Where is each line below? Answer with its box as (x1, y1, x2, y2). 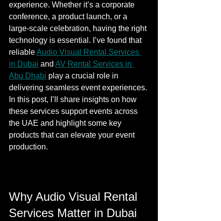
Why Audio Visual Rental (9, 190, 141, 203)
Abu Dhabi (9, 72, 46, 80)
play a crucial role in (46, 72, 120, 80)
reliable (9, 48, 37, 56)
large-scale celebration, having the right (9, 24, 148, 33)
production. (9, 143, 48, 151)
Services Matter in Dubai (9, 206, 140, 220)
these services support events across (9, 107, 140, 115)
